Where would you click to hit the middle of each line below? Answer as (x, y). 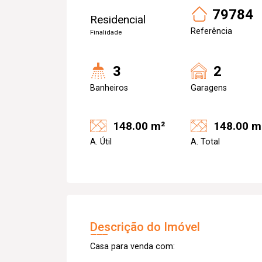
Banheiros (109, 88)
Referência (211, 31)
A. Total (205, 142)
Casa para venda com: (132, 246)
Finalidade (106, 32)
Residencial (118, 20)
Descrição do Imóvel (145, 227)
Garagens (209, 88)
